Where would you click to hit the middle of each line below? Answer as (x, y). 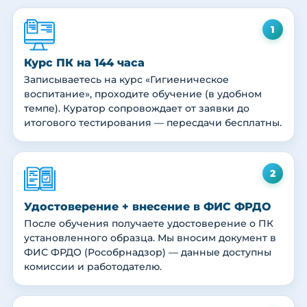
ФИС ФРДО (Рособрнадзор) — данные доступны (148, 253)
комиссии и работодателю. (93, 267)
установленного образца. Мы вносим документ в (150, 238)
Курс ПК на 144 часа (84, 63)
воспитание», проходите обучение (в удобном (143, 94)
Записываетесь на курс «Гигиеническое (126, 80)
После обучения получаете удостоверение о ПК (149, 224)
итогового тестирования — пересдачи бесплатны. (153, 123)
